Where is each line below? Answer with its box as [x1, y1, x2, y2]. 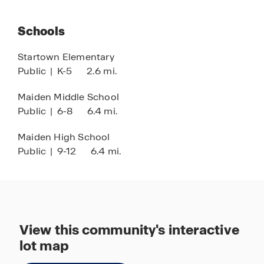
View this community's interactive [19, 221, 239, 239]
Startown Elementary [18, 51, 114, 63]
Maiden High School [18, 131, 110, 143]
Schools [18, 24, 65, 39]
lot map [19, 237, 69, 255]
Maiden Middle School [18, 91, 119, 103]
